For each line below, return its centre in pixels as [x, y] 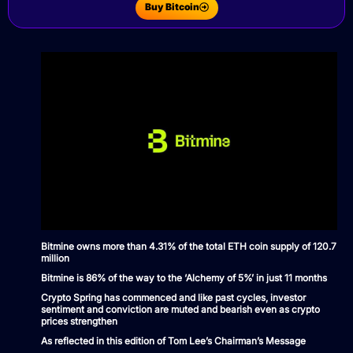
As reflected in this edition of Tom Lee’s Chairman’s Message [173, 340]
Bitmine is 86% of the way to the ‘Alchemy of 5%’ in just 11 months [184, 277]
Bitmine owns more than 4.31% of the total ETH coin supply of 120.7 [189, 246]
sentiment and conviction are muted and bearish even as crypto [180, 309]
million [55, 258]
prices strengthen [79, 321]
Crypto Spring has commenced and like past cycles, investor [173, 297]
